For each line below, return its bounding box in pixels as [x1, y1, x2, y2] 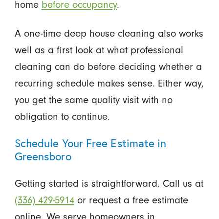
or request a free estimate [74, 194, 188, 206]
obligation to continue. [14, 110, 110, 122]
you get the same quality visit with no [14, 93, 173, 106]
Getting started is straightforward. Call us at [14, 177, 203, 190]
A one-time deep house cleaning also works [14, 27, 203, 39]
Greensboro [14, 149, 71, 164]
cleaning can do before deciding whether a [14, 60, 202, 72]
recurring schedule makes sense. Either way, [14, 77, 204, 89]
